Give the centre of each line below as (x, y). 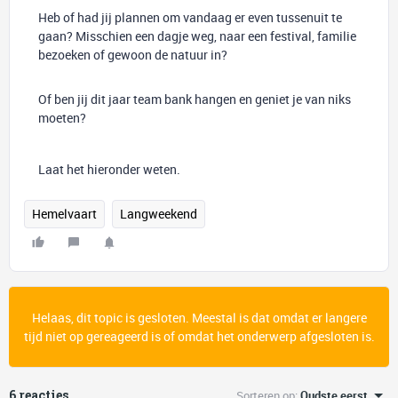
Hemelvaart (64, 214)
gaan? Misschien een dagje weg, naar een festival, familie (197, 36)
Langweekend (159, 214)
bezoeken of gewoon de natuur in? (133, 55)
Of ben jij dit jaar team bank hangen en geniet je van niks (195, 99)
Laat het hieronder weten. (109, 169)
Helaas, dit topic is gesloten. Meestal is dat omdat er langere (199, 318)
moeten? (64, 118)
